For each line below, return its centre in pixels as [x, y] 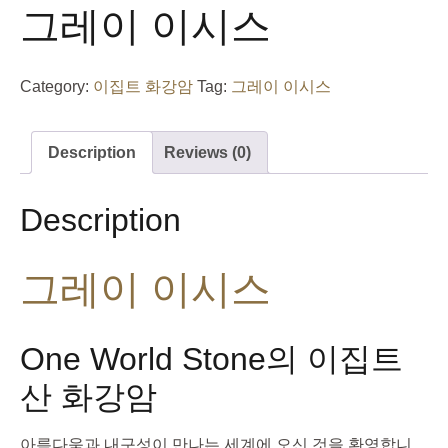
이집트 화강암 [143, 86]
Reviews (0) [207, 152]
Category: [56, 86]
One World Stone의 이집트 [211, 358]
